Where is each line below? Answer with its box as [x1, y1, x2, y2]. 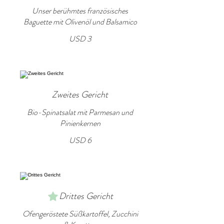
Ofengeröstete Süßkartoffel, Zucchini [22, 208, 138, 219]
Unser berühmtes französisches [32, 5, 128, 16]
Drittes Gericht [59, 189, 113, 202]
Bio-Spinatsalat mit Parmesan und [27, 106, 133, 118]
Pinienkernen [59, 117, 100, 129]
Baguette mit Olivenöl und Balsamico [23, 16, 137, 27]
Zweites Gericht [52, 88, 108, 101]
